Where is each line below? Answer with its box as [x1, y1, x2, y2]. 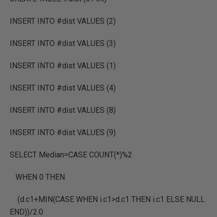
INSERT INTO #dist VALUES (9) [10, 128, 116, 137]
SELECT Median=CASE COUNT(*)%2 [10, 150, 132, 159]
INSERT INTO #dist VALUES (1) [10, 61, 116, 70]
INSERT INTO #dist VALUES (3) [10, 39, 116, 48]
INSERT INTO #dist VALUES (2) [10, 16, 116, 26]
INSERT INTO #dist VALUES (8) [10, 106, 116, 115]
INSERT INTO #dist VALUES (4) [10, 83, 116, 93]
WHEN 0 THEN [10, 172, 65, 182]
